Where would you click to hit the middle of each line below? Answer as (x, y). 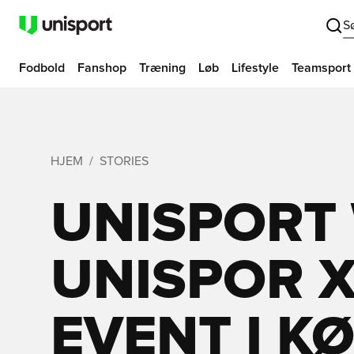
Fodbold (42, 68)
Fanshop (102, 68)
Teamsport (321, 68)
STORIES (124, 161)
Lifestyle (255, 68)
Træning (162, 68)
